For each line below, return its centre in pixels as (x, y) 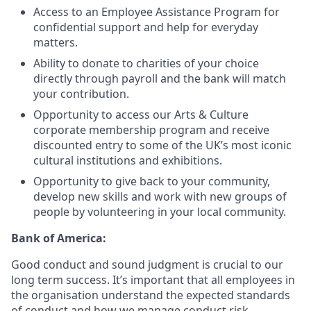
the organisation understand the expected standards (151, 295)
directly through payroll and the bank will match (160, 78)
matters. (56, 42)
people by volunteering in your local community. (160, 212)
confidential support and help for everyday (146, 27)
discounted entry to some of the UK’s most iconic (162, 145)
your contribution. (81, 94)
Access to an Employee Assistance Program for (157, 12)
